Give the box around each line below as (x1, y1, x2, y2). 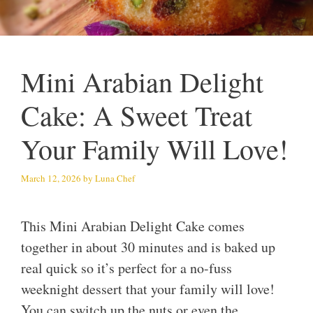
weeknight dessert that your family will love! (21, 279, 275, 299)
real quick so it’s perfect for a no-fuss (21, 259, 232, 278)
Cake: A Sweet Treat (21, 96, 252, 134)
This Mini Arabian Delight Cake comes (21, 217, 245, 236)
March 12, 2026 (21, 171, 81, 184)
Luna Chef (95, 171, 135, 184)
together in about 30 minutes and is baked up (21, 238, 275, 257)
